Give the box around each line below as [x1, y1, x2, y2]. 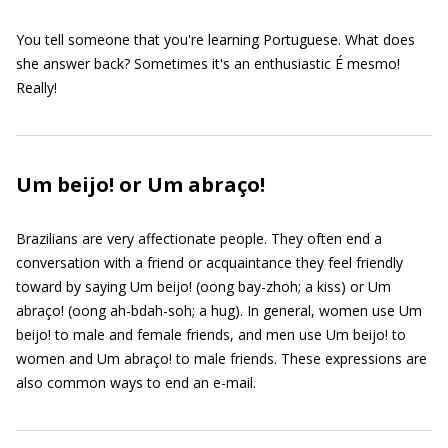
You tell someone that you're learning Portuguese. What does [16, 30, 415, 49]
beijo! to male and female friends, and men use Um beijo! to [16, 325, 406, 344]
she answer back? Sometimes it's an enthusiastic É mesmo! [16, 54, 400, 73]
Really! [16, 78, 57, 97]
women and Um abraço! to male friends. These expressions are [16, 349, 427, 368]
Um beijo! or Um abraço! [16, 171, 265, 198]
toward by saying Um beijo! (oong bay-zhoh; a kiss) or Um [16, 277, 391, 296]
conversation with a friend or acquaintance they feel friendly [16, 253, 403, 272]
